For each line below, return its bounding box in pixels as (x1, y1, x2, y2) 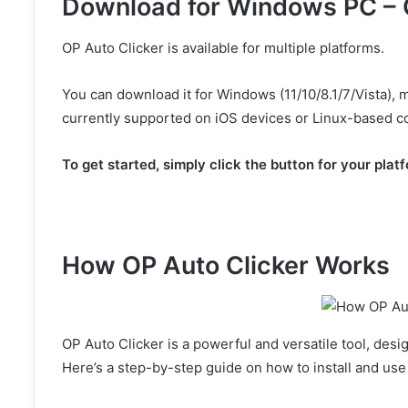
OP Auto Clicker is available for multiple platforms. (62, 38, 384, 56)
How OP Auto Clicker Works (62, 250, 396, 281)
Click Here (304, 214, 379, 233)
